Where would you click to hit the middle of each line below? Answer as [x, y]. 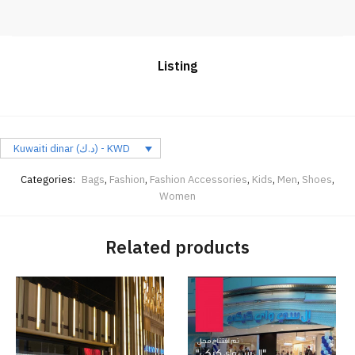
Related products [177, 246]
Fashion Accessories [198, 180]
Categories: [49, 180]
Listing [177, 66]
